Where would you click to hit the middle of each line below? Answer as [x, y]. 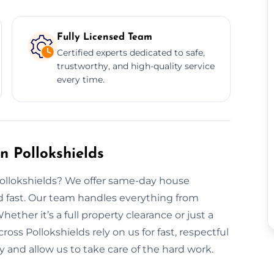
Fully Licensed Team [104, 37]
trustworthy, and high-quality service [135, 66]
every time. [80, 79]
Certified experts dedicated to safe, [131, 52]
